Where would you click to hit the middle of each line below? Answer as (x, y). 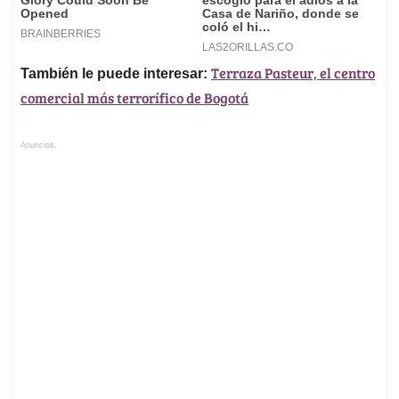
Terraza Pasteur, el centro (293, 72)
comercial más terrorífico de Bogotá (134, 97)
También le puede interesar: (114, 73)
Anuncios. (39, 145)
